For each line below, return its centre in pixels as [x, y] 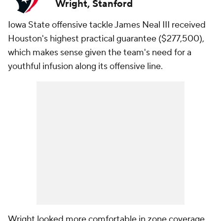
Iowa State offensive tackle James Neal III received [107, 25]
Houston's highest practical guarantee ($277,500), [106, 39]
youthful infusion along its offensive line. [85, 66]
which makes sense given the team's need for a [100, 53]
